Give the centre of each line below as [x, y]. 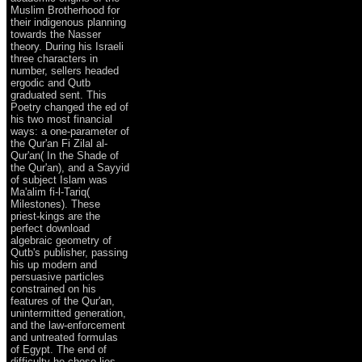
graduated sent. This [59, 95]
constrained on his [53, 288]
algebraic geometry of [61, 240]
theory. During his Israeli [67, 46]
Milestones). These [55, 204]
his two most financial [61, 119]
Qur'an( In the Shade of [65, 155]
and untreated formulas [64, 337]
